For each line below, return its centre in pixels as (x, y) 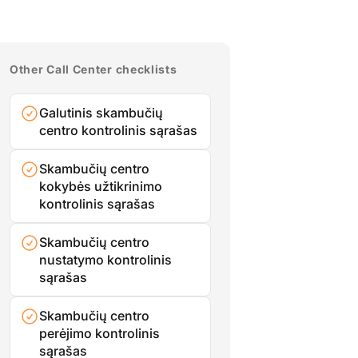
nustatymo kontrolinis (105, 259)
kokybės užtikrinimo (101, 186)
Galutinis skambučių (101, 112)
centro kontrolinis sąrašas (118, 130)
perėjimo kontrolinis (99, 333)
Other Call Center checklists (93, 69)
